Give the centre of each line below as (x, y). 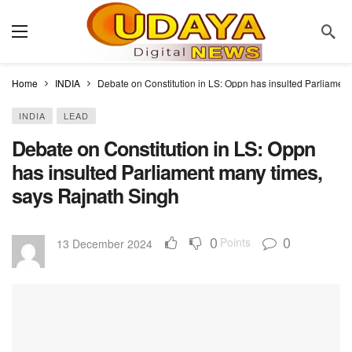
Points (235, 242)
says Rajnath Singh (95, 196)
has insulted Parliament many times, (167, 172)
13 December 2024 (104, 244)
